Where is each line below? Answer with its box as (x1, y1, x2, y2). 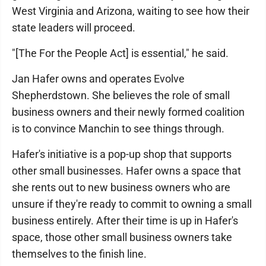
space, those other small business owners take (12, 231, 232, 243)
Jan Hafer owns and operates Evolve (12, 72, 185, 85)
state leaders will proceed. (12, 21, 135, 34)
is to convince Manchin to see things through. (12, 122, 224, 135)
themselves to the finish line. (12, 248, 147, 260)
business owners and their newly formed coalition (12, 106, 245, 118)
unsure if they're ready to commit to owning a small (12, 198, 252, 210)
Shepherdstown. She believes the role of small (12, 89, 230, 102)
